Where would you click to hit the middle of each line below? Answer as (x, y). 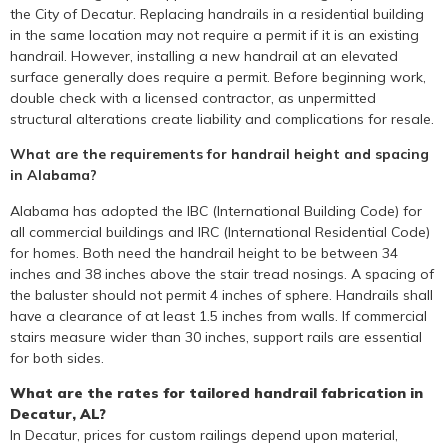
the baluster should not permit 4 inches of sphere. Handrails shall (221, 294)
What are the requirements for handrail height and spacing (219, 154)
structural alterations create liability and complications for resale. (222, 118)
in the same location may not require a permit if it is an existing (214, 34)
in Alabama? (53, 175)
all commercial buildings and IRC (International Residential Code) (220, 231)
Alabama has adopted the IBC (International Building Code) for (216, 210)
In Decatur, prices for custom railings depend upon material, (204, 434)
